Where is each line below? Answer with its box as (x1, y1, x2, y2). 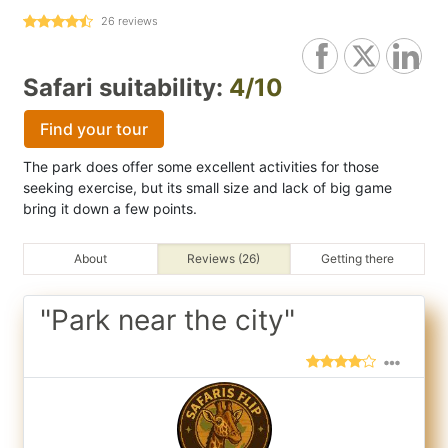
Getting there (321, 251, 395, 266)
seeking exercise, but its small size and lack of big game (23, 179, 392, 196)
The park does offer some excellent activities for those (23, 158, 379, 175)
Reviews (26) (187, 251, 261, 266)
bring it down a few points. (23, 200, 197, 217)
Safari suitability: (23, 73, 229, 102)
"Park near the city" (40, 303, 295, 337)
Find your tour (40, 119, 148, 139)
